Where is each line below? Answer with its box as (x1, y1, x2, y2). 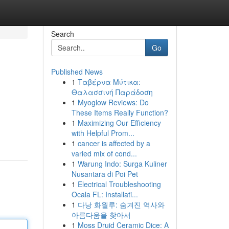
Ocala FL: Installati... (71, 189, 138, 199)
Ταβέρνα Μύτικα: (77, 77, 141, 87)
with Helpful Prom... (71, 128, 134, 138)
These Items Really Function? (71, 107, 168, 118)
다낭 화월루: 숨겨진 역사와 (77, 199, 165, 210)
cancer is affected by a (77, 138, 150, 148)
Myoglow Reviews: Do (77, 97, 149, 107)
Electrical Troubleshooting (77, 179, 161, 189)
